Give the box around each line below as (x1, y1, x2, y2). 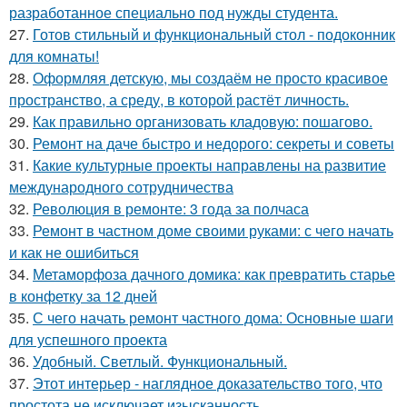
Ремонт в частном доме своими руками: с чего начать (33, 220, 393, 242)
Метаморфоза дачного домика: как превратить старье (33, 263, 395, 285)
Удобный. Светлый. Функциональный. (33, 351, 287, 372)
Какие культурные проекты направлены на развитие (33, 154, 386, 176)
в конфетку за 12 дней (9, 285, 157, 307)
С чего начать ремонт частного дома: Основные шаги (33, 307, 393, 329)
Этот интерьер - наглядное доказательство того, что (33, 372, 382, 394)
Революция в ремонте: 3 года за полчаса (33, 198, 309, 220)
